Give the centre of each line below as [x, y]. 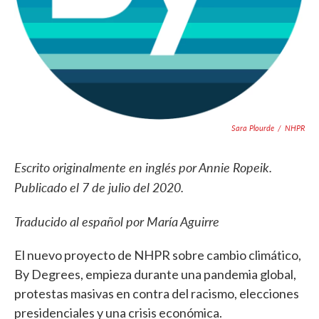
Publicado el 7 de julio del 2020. [99, 187]
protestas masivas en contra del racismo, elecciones [157, 293]
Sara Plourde [253, 128]
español [103, 221]
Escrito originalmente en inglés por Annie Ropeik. [143, 167]
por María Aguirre [173, 221]
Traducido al [48, 221]
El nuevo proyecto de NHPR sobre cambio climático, [158, 255]
